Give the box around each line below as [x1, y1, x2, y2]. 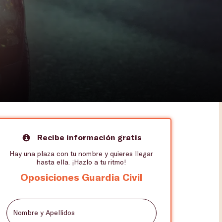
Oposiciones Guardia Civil [20, 170, 143, 183]
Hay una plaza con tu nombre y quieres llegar [9, 149, 153, 158]
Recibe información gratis [37, 132, 142, 142]
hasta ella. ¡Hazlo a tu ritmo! [36, 157, 126, 166]
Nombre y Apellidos [12, 208, 75, 217]
